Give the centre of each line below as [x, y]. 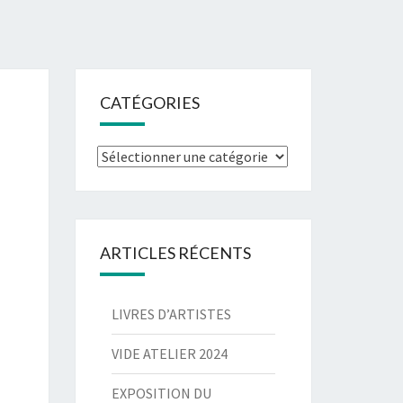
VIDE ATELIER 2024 [169, 354]
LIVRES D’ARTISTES [171, 314]
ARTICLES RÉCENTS [175, 253]
